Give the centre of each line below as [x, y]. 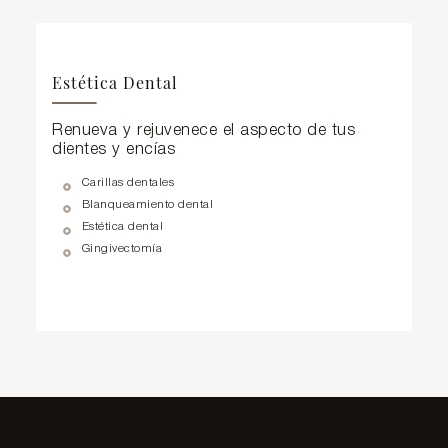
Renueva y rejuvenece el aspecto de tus [204, 130]
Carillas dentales [128, 182]
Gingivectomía [122, 248]
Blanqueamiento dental [147, 204]
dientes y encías [114, 149]
